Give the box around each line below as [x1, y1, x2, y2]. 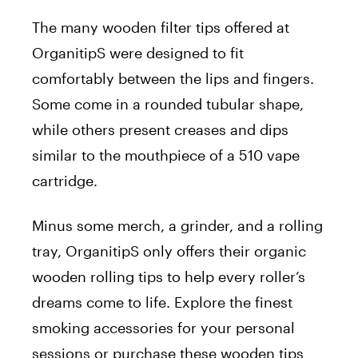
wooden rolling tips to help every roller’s [32, 268, 305, 286]
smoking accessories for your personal [32, 319, 295, 337]
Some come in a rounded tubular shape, [32, 95, 304, 113]
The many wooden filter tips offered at [32, 18, 289, 37]
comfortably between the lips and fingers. [32, 70, 314, 88]
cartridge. [32, 172, 101, 190]
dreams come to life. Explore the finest [32, 293, 292, 312]
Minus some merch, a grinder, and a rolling [32, 217, 323, 235]
